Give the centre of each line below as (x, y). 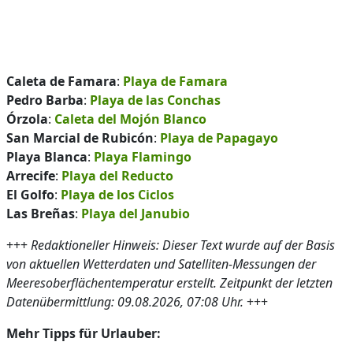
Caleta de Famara (61, 81)
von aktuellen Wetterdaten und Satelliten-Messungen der (161, 264)
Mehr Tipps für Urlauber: (84, 333)
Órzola (27, 119)
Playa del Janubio (136, 214)
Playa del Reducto (117, 176)
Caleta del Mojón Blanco (130, 119)
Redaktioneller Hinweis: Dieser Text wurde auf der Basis (183, 245)
